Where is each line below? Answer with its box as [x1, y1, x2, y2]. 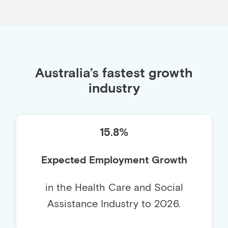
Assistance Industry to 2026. [47, 197, 181, 211]
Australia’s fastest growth [35, 65, 193, 82]
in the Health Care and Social [45, 181, 183, 195]
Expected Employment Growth [41, 154, 187, 167]
